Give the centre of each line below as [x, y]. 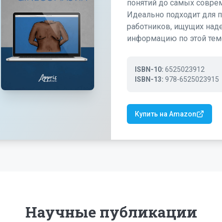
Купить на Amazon [166, 114]
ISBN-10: [149, 69]
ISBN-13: [149, 79]
